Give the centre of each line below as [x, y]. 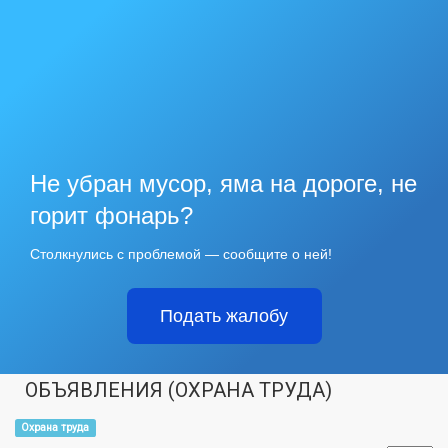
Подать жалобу [224, 315]
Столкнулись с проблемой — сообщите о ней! [181, 253]
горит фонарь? [111, 215]
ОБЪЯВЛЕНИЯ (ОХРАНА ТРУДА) [178, 389]
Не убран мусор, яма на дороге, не [223, 183]
